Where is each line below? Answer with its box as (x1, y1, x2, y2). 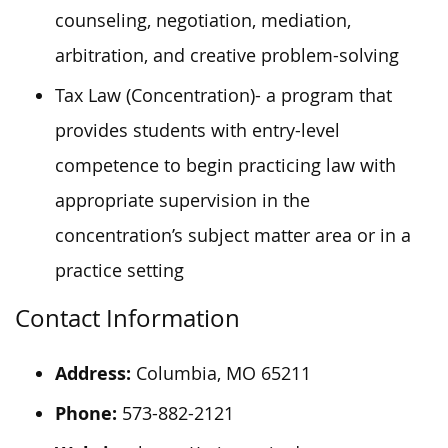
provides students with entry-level (55, 118, 340, 142)
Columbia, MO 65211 (131, 361, 311, 385)
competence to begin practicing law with (55, 153, 396, 177)
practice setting (55, 258, 184, 282)
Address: (55, 360, 131, 386)
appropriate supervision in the (55, 188, 310, 212)
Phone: (55, 400, 117, 426)
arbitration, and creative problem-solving (55, 43, 399, 67)
